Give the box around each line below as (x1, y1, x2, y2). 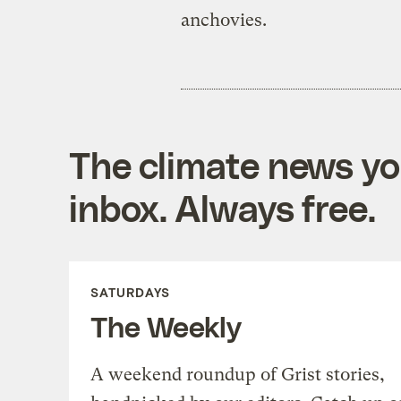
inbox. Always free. (68, 185, 376, 229)
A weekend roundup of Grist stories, (90, 363, 385, 385)
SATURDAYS (90, 284, 170, 300)
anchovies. (180, 9, 267, 30)
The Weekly (90, 308, 242, 343)
